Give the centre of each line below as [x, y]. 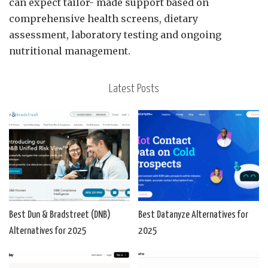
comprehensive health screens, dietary [103, 19]
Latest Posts [134, 89]
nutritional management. [70, 51]
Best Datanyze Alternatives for [193, 215]
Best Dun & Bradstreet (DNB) [60, 215]
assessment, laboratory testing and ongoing [115, 35]
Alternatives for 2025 [48, 231]
